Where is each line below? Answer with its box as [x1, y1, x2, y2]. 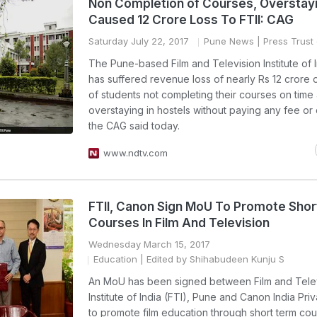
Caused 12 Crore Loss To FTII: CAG [88, 13, 294, 27]
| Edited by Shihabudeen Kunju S [137, 253, 284, 265]
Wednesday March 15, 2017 [88, 238, 210, 250]
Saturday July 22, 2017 [88, 35, 189, 47]
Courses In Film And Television [88, 216, 270, 230]
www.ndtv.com [103, 147, 168, 158]
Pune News [204, 35, 254, 47]
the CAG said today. [88, 120, 180, 132]
